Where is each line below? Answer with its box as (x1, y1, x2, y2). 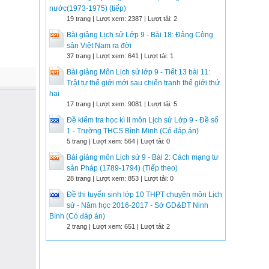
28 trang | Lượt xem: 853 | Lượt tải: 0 (67, 175, 174, 182)
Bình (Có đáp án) (49, 212, 105, 220)
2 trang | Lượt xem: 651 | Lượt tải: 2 (67, 223, 170, 230)
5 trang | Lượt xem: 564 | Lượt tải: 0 (67, 138, 170, 145)
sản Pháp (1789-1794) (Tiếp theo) (67, 164, 178, 172)
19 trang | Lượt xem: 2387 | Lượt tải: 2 (67, 15, 177, 22)
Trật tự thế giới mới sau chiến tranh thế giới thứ (67, 79, 220, 87)
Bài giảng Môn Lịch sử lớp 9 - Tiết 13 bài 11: (67, 68, 210, 76)
